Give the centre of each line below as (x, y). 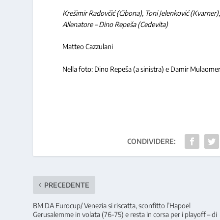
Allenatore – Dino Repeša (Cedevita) (115, 25)
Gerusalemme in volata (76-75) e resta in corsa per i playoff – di (125, 214)
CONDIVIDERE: (151, 141)
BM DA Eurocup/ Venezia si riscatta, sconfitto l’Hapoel (112, 205)
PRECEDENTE (67, 185)
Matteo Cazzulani (88, 47)
